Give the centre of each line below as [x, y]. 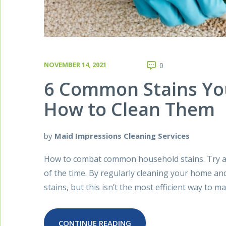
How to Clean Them [129, 109]
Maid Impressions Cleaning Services [122, 135]
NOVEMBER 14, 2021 [75, 65]
